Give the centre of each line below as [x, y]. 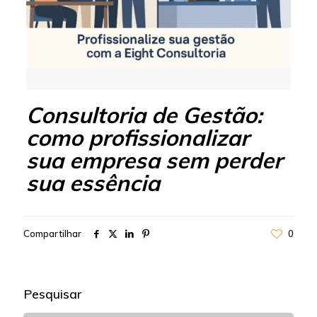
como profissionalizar [137, 137]
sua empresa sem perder [154, 160]
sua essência [93, 183]
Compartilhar [52, 233]
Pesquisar [52, 294]
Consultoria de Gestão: [144, 115]
